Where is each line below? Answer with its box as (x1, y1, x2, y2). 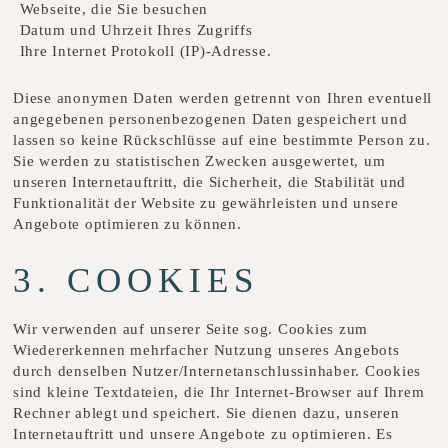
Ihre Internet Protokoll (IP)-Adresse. (19, 42, 276, 59)
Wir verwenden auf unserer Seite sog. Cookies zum (13, 321, 368, 338)
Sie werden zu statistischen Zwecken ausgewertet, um (13, 152, 386, 169)
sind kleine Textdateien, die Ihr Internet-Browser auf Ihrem (13, 384, 425, 401)
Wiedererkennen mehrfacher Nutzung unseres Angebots (13, 342, 400, 359)
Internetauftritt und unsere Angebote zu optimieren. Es (13, 426, 393, 443)
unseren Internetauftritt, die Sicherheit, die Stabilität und (13, 173, 406, 190)
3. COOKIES (13, 260, 259, 299)
